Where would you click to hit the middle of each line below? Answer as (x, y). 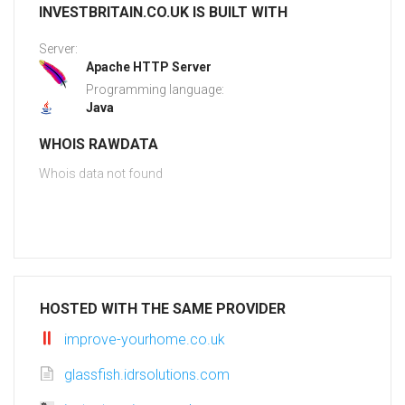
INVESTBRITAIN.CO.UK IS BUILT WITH (163, 13)
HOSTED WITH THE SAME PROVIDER (163, 309)
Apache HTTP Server (149, 67)
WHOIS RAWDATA (99, 145)
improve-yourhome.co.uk (145, 340)
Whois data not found (101, 174)
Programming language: (155, 90)
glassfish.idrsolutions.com (147, 375)
